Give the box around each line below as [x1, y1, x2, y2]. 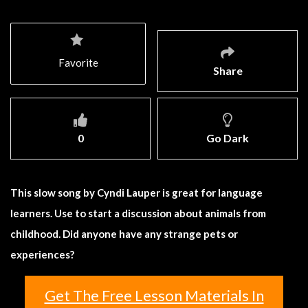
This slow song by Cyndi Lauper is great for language [10, 186, 263, 199]
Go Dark [206, 131, 249, 144]
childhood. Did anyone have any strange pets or [10, 227, 238, 240]
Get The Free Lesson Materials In [44, 285, 264, 305]
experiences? [10, 247, 74, 261]
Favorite [58, 56, 98, 69]
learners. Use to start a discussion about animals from [10, 206, 266, 219]
